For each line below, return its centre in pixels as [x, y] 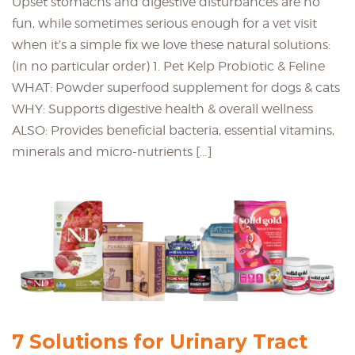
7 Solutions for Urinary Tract [160, 341]
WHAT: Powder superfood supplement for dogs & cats [176, 88]
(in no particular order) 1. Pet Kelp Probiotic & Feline [168, 67]
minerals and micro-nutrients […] [112, 152]
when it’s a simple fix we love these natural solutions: [171, 45]
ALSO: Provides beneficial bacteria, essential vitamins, [173, 131]
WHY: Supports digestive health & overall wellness [162, 109]
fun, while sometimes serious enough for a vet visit [164, 24]
